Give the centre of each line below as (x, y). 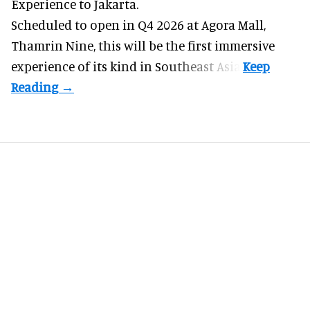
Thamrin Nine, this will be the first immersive (143, 46)
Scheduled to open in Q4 (82, 25)
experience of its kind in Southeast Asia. (127, 66)
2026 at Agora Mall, (211, 25)
